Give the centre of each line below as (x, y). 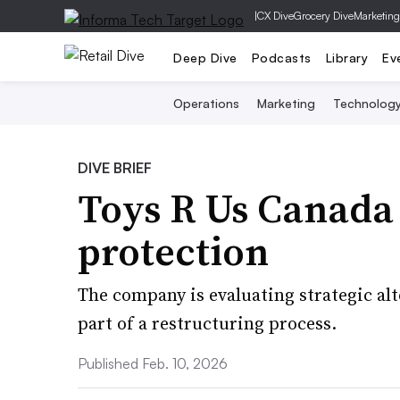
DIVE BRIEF (115, 168)
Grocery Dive (324, 16)
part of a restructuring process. (207, 323)
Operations (206, 103)
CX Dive (275, 16)
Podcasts (281, 57)
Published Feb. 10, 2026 (153, 363)
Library (346, 57)
